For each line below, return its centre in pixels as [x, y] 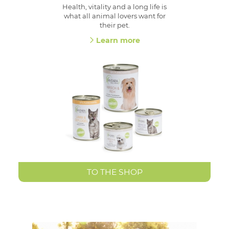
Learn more [118, 40]
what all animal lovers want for [114, 16]
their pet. [114, 25]
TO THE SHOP [114, 172]
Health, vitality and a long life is [114, 7]
